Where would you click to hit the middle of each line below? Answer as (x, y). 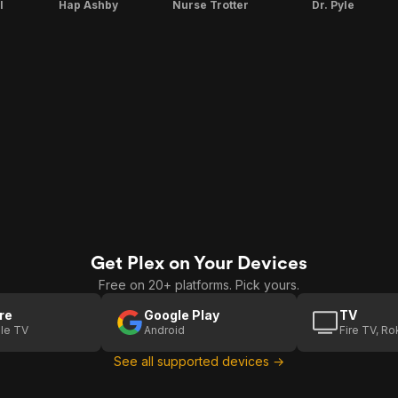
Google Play (182, 315)
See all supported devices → (199, 361)
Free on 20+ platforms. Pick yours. (199, 285)
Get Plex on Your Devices (199, 263)
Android (164, 330)
